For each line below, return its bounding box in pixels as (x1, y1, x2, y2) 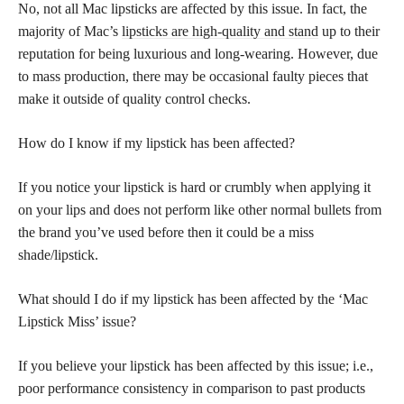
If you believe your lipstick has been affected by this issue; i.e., (18, 357, 373, 373)
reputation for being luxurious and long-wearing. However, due (18, 45, 378, 61)
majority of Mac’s (18, 23, 122, 39)
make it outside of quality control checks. (18, 90, 251, 106)
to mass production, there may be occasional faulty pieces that (18, 68, 368, 84)
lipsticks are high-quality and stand (122, 23, 318, 39)
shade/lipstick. (18, 246, 98, 262)
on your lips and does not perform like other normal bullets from (18, 201, 381, 217)
